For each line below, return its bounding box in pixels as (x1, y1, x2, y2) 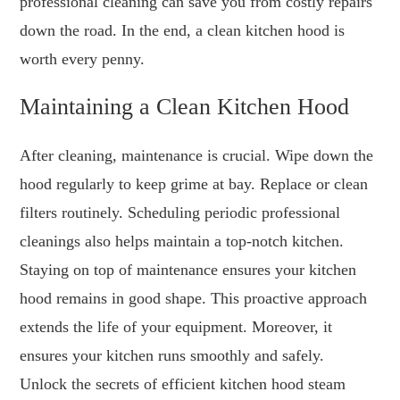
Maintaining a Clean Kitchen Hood (20, 94, 350, 121)
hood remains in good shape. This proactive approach (20, 289, 368, 308)
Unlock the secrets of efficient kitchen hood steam (20, 375, 346, 394)
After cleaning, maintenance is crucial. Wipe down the (20, 146, 374, 165)
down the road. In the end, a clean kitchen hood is (20, 21, 346, 40)
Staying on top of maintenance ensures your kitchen (20, 261, 357, 279)
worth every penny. (20, 50, 146, 69)
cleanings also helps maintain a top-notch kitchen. (20, 232, 345, 251)
